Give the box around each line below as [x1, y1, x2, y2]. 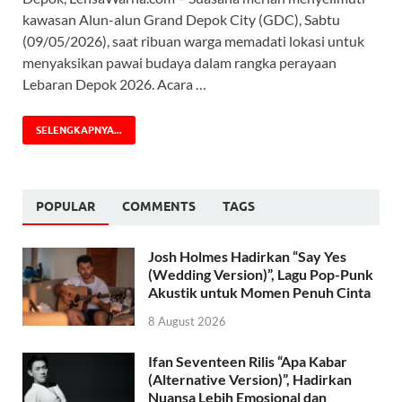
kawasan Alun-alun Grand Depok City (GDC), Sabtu [22, 11, 340, 29]
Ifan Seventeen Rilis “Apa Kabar [148, 353, 347, 371]
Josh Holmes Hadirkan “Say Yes [148, 248, 346, 266]
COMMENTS [122, 199, 196, 214]
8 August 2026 [148, 314, 226, 329]
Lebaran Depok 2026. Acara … [22, 75, 206, 93]
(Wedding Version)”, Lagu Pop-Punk [148, 266, 373, 284]
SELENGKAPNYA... [36, 124, 122, 137]
